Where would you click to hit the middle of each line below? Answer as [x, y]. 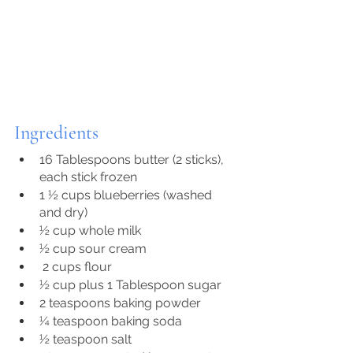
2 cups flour [77, 267]
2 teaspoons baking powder [120, 303]
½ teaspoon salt [85, 340]
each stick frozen [88, 177]
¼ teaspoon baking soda [111, 321]
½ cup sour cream [93, 249]
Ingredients [56, 133]
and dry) [63, 213]
